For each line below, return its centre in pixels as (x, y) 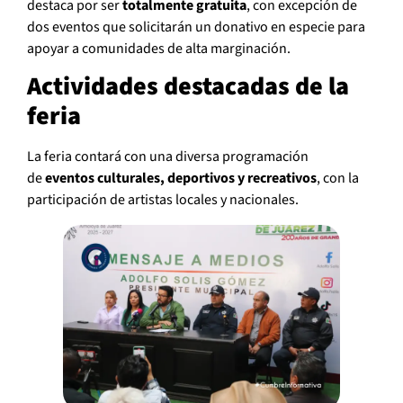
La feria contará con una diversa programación (168, 157)
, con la (338, 179)
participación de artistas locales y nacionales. (163, 200)
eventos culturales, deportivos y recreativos (181, 179)
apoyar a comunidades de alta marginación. (159, 49)
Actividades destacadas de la (188, 87)
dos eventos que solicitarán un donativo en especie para (196, 27)
